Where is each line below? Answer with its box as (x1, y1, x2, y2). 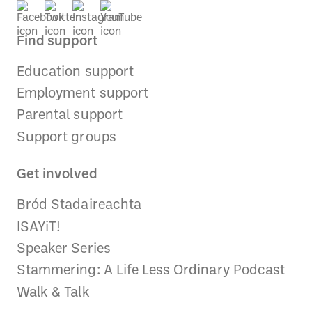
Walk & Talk (17, 286, 90, 300)
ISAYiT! (17, 220, 61, 235)
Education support (17, 65, 134, 79)
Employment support (17, 87, 148, 102)
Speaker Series (17, 242, 111, 256)
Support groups (17, 130, 116, 145)
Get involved (17, 168, 97, 182)
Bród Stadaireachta (17, 198, 141, 213)
